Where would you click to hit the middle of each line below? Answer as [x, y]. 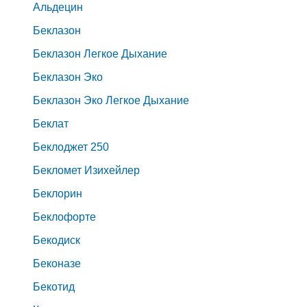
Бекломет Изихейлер [86, 171]
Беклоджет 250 [71, 147]
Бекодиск [56, 241]
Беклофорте [64, 217]
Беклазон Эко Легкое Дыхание [111, 101]
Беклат [50, 124]
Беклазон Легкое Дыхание [100, 54]
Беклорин [57, 194]
